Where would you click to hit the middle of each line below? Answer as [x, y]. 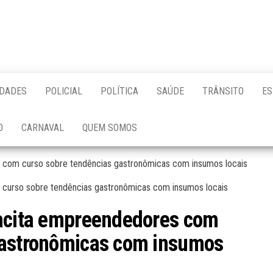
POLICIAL [64, 91]
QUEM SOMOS [110, 128]
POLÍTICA [119, 91]
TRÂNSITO [223, 91]
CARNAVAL [43, 128]
